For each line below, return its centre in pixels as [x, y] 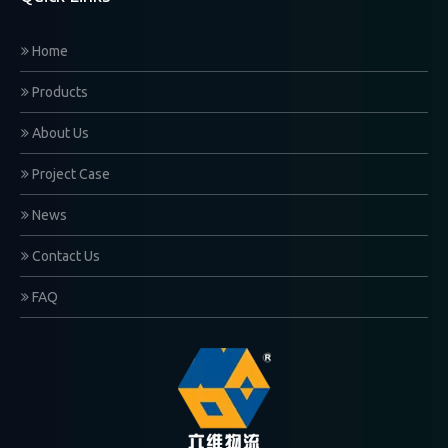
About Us [59, 133]
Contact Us [64, 256]
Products [58, 92]
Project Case [69, 174]
